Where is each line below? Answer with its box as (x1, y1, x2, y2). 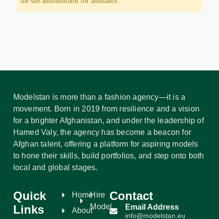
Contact (109, 189, 153, 202)
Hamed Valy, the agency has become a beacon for (13, 128, 192, 136)
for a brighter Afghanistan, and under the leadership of (13, 116, 204, 125)
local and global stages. (13, 163, 98, 172)
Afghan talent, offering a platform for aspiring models (13, 140, 198, 148)
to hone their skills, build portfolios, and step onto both (13, 152, 204, 160)
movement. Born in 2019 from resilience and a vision (13, 105, 200, 113)
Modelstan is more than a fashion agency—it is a (13, 93, 186, 101)
